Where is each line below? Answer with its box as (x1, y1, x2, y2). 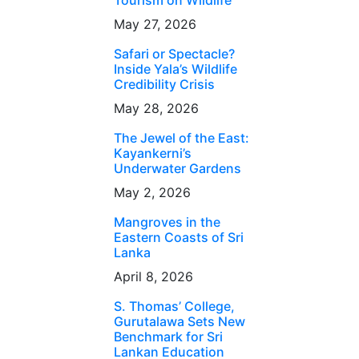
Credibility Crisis (113, 76, 215, 92)
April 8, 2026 (113, 268, 193, 284)
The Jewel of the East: (113, 130, 249, 146)
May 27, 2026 (113, 16, 196, 32)
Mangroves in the (113, 214, 220, 230)
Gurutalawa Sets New (113, 313, 245, 329)
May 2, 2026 (113, 184, 191, 200)
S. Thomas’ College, (113, 298, 235, 314)
